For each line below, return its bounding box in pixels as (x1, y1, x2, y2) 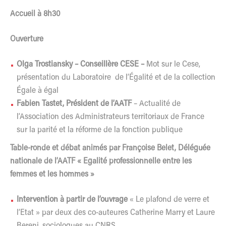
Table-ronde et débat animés (10, 144, 107, 152)
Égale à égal (17, 86, 59, 95)
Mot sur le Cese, (146, 60, 200, 69)
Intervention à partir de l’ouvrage (17, 195, 128, 204)
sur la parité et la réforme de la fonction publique (17, 126, 183, 134)
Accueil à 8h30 (10, 10, 61, 18)
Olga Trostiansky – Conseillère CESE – (17, 60, 146, 69)
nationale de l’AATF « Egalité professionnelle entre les (10, 157, 192, 165)
